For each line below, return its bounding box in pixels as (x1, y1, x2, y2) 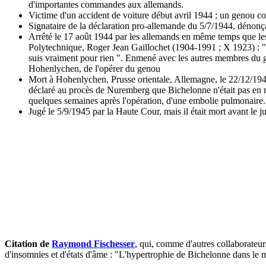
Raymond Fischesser (52, 239, 135, 249)
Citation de (5, 239, 52, 249)
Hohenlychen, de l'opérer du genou (28, 64, 160, 74)
